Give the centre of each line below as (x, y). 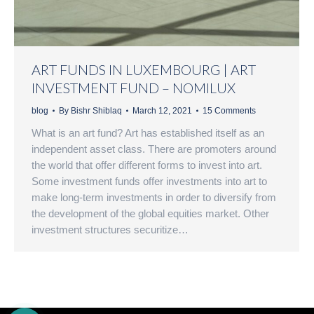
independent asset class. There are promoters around (154, 149)
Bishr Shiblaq (96, 110)
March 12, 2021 (162, 110)
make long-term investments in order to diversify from (154, 197)
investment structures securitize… (110, 229)
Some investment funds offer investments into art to (149, 181)
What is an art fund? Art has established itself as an (148, 132)
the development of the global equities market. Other (150, 213)
